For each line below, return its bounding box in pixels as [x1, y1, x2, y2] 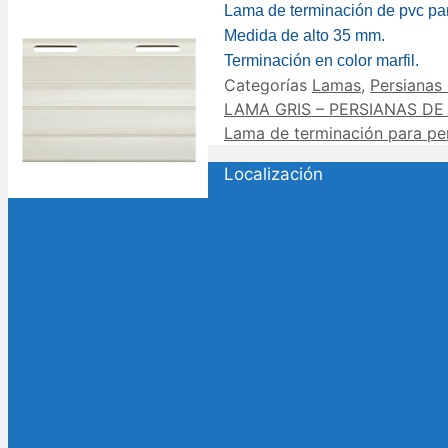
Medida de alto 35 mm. [224, 27, 385, 45]
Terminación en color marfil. [224, 52, 419, 70]
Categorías [224, 75, 312, 96]
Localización [224, 164, 323, 185]
